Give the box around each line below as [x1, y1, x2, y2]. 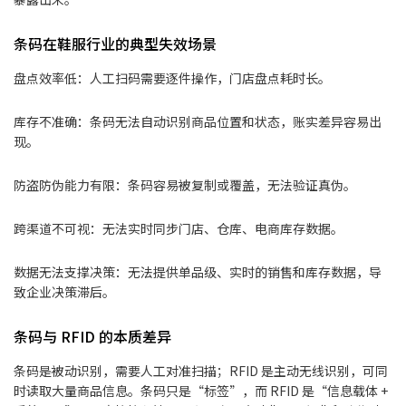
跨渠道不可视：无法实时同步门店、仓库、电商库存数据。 [14, 219, 343, 238]
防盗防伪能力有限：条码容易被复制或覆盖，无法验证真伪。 [14, 176, 356, 195]
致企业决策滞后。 [14, 283, 115, 302]
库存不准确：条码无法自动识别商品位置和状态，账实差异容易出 [14, 112, 382, 131]
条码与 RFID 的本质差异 [14, 325, 171, 348]
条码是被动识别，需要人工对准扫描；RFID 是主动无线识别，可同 [14, 362, 388, 381]
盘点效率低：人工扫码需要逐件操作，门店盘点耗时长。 [14, 69, 331, 88]
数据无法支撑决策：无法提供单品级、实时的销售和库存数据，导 [14, 263, 382, 282]
